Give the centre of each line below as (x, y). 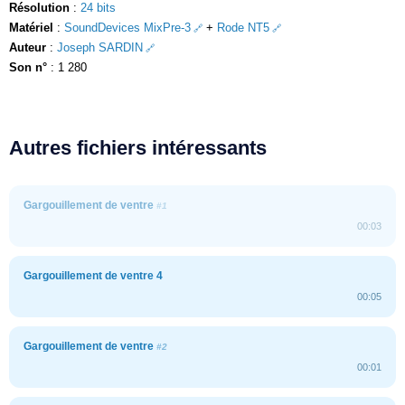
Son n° (28, 67)
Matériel (31, 27)
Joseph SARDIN (100, 47)
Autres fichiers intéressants (138, 147)
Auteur (28, 47)
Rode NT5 (243, 27)
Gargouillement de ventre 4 (93, 275)
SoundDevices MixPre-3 (127, 27)
